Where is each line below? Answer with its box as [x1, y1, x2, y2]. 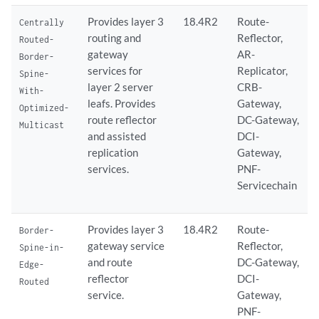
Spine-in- [19, 241, 65, 253]
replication [88, 146, 139, 159]
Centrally [19, 16, 65, 28]
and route [88, 256, 133, 268]
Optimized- [19, 102, 70, 113]
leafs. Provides [88, 97, 157, 110]
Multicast [19, 119, 65, 130]
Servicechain [237, 179, 298, 192]
